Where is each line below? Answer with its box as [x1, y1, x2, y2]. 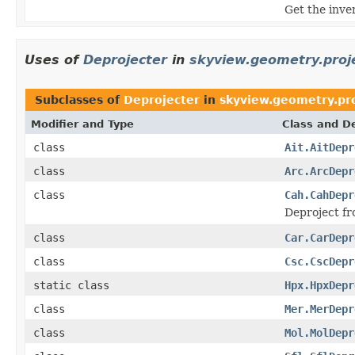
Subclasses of [35, 93, 124, 106]
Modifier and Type [31, 117, 134, 130]
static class [33, 278, 116, 292]
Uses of [25, 52, 83, 67]
